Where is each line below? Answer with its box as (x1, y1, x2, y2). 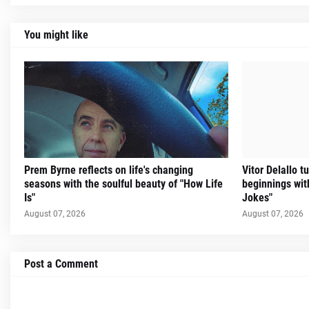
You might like (24, 28, 88, 41)
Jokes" (242, 191, 273, 204)
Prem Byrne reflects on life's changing (24, 163, 193, 177)
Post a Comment (24, 257, 98, 270)
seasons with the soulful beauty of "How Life (24, 177, 223, 190)
